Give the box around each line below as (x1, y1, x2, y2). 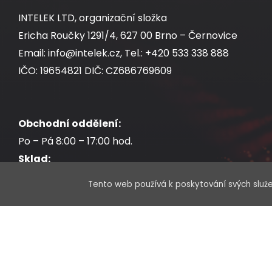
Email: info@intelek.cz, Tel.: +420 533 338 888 (18, 46, 229, 60)
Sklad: (18, 151, 50, 166)
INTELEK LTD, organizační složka (18, 10, 167, 25)
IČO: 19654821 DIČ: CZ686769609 (18, 63, 172, 78)
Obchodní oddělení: (18, 116, 121, 131)
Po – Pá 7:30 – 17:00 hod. (18, 169, 132, 183)
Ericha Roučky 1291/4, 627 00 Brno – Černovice (18, 28, 237, 42)
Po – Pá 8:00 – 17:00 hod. (18, 134, 132, 148)
